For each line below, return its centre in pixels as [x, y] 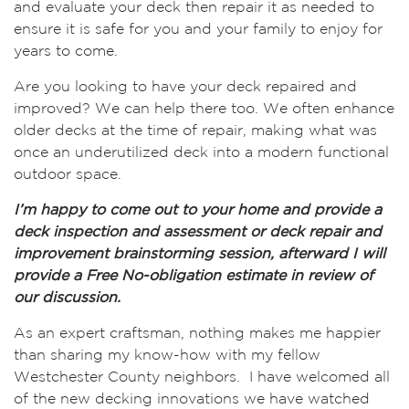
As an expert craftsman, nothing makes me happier [197, 334]
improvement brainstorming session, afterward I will [199, 254]
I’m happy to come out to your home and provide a [198, 210]
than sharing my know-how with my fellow [167, 356]
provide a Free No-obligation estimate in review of [194, 276]
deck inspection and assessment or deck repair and [198, 232]
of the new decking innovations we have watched [192, 399]
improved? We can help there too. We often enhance [204, 109]
